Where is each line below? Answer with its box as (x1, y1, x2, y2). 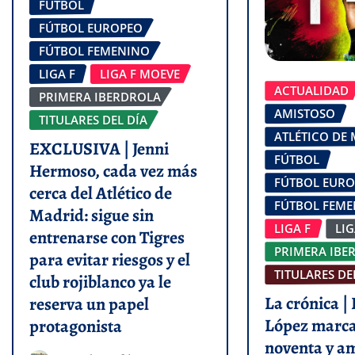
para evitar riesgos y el (29, 247, 190, 272)
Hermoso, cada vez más (29, 158, 197, 183)
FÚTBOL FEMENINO (39, 43, 150, 59)
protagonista (29, 314, 122, 338)
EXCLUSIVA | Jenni (29, 136, 169, 161)
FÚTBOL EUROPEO (39, 20, 143, 36)
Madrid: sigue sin (29, 203, 154, 227)
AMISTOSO (274, 105, 336, 122)
